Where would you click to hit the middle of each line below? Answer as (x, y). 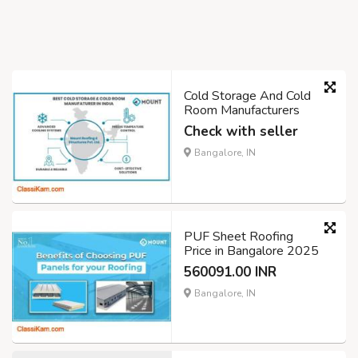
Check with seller (241, 131)
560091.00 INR (230, 272)
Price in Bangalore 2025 (251, 251)
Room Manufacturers (242, 110)
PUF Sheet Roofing (239, 236)
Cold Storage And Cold (247, 95)
